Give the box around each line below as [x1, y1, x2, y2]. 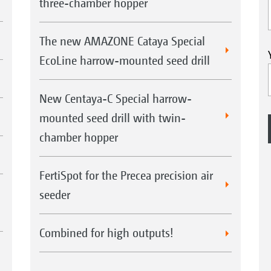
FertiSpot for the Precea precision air [39, 168, 213, 183]
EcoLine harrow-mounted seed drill [39, 53, 210, 68]
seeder [39, 188, 70, 202]
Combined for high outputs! [39, 226, 174, 240]
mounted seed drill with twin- [39, 111, 186, 125]
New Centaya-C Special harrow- [39, 91, 192, 106]
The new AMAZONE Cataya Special [39, 34, 205, 48]
